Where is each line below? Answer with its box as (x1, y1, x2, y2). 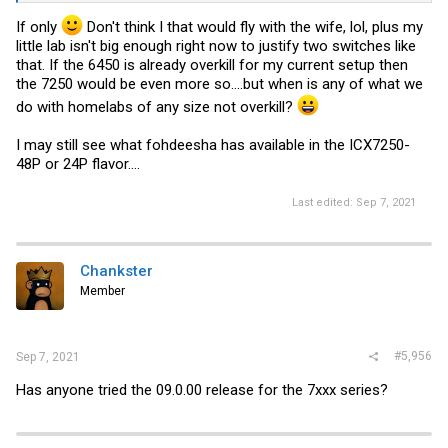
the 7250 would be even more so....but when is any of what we (16, 75, 423, 93)
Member (80, 283, 125, 298)
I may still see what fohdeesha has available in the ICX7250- (16, 136, 410, 154)
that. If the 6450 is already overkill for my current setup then (16, 56, 408, 74)
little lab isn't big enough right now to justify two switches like (16, 37, 416, 55)
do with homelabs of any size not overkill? (16, 98, 297, 116)
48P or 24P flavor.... (16, 155, 140, 173)
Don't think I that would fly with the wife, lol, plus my (83, 18, 423, 36)
